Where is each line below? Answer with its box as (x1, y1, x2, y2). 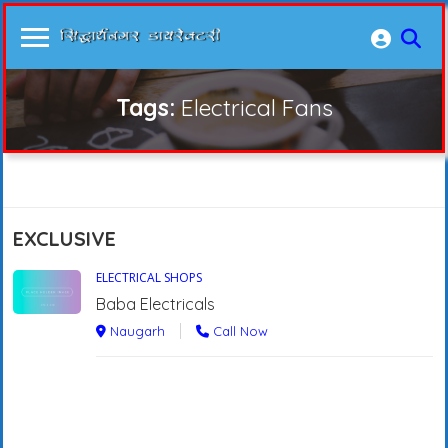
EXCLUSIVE (13, 226, 116, 251)
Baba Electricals (96, 293, 215, 314)
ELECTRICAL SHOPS (96, 269, 202, 286)
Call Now (209, 322, 268, 339)
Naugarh (106, 322, 165, 339)
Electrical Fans (180, 93, 333, 122)
